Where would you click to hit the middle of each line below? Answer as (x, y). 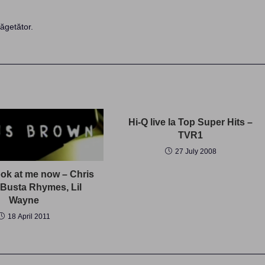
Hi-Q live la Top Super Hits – (191, 122)
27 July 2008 (195, 151)
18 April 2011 (29, 216)
